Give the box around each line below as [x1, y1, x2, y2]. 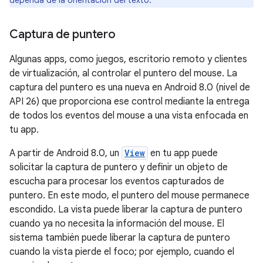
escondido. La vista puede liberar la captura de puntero [9, 204, 242, 215]
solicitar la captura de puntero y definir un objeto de [9, 161, 228, 173]
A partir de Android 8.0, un [9, 147, 122, 159]
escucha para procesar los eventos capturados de [9, 176, 224, 187]
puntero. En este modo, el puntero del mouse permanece [9, 190, 249, 201]
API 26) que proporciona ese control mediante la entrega [9, 96, 249, 107]
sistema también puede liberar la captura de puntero [9, 232, 230, 244]
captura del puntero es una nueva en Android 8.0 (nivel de [9, 82, 250, 93]
